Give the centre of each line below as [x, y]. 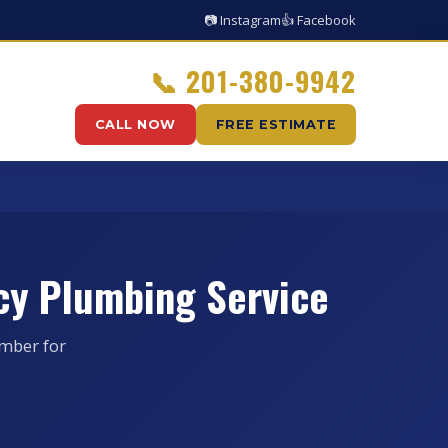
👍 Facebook [318, 20]
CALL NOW [135, 124]
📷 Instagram [242, 20]
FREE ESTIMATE [275, 124]
